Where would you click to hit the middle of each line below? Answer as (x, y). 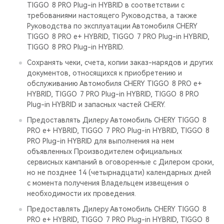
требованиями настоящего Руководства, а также (112, 15)
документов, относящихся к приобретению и (104, 73)
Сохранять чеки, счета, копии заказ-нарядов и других (120, 62)
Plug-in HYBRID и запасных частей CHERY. (96, 104)
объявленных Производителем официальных (104, 151)
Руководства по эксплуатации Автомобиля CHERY (112, 26)
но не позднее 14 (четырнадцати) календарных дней (119, 172)
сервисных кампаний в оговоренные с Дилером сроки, (120, 162)
